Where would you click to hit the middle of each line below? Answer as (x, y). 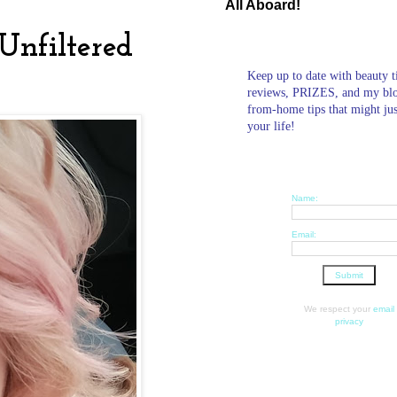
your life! (271, 126)
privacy (349, 321)
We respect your (339, 308)
